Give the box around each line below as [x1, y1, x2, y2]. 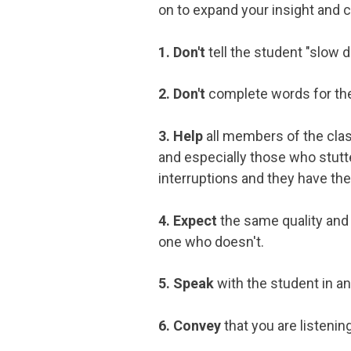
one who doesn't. [158, 233, 264, 250]
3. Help [158, 127, 203, 144]
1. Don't [158, 43, 205, 60]
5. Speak [158, 275, 214, 292]
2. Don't [158, 85, 205, 103]
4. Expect [158, 212, 220, 229]
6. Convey [158, 317, 221, 334]
